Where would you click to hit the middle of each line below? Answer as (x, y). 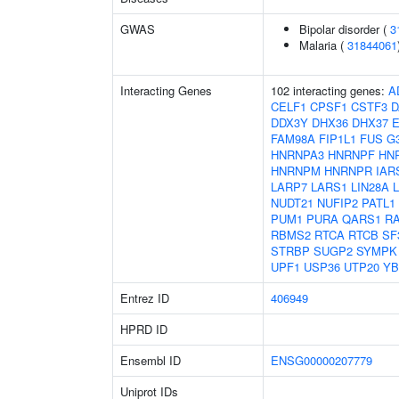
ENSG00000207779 (322, 360)
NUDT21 (292, 203)
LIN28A (370, 187)
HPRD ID (144, 329)
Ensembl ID (151, 360)
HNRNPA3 (297, 155)
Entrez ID (145, 298)
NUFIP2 (338, 203)
